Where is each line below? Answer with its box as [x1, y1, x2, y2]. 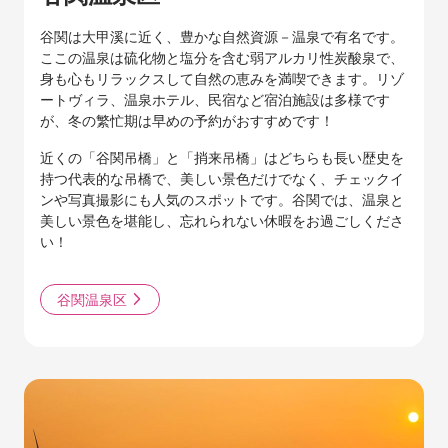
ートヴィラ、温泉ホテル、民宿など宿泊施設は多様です [40, 88, 390, 109]
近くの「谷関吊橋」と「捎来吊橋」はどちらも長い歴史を [40, 146, 404, 167]
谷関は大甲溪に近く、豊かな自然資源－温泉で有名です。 [40, 25, 404, 46]
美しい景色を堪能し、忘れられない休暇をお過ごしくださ [40, 209, 404, 230]
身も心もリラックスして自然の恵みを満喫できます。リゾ [40, 67, 404, 88]
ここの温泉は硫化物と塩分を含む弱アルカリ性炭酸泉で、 [40, 46, 404, 67]
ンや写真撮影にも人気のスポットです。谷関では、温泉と [40, 188, 404, 209]
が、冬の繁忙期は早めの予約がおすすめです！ [40, 109, 334, 130]
